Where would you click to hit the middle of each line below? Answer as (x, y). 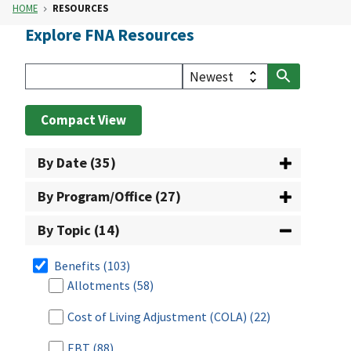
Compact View (83, 120)
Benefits (78, 265)
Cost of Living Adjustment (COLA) (157, 316)
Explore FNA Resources (110, 35)
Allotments (99, 285)
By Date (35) (77, 163)
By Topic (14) (79, 230)
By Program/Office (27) (109, 197)
